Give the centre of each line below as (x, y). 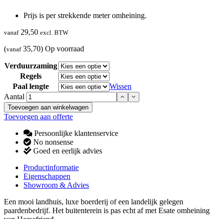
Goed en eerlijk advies (67, 151)
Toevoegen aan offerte (38, 116)
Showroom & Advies (56, 185)
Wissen (120, 86)
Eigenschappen (47, 176)
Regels (31, 76)
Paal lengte (31, 86)
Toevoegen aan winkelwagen (48, 107)
